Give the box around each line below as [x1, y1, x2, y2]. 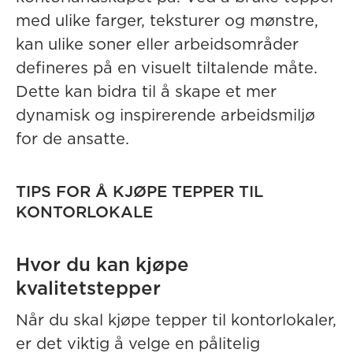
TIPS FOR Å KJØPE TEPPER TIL [16, 184, 263, 200]
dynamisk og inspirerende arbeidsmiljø [16, 108, 315, 124]
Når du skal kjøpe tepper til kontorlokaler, [16, 313, 336, 329]
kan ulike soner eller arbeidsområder [16, 37, 299, 53]
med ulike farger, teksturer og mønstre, [16, 13, 318, 29]
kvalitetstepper [16, 280, 161, 299]
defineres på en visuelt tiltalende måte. [16, 61, 318, 76]
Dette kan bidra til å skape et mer [16, 84, 277, 100]
